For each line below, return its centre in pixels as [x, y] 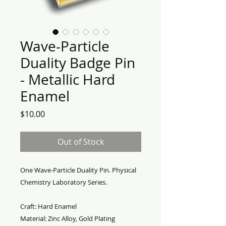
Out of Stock [81, 142]
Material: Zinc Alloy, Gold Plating [68, 218]
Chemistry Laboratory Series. [64, 182]
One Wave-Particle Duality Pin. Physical [78, 170]
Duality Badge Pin [78, 63]
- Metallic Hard [68, 79]
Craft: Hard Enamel [48, 206]
